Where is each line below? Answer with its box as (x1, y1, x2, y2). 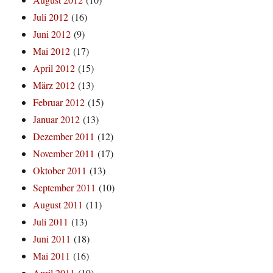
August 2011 (33, 198, 83, 211)
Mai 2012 (33, 44, 71, 58)
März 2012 (33, 79, 76, 92)
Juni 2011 (33, 232, 71, 246)
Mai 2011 (33, 249, 71, 263)
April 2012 (33, 62, 76, 75)
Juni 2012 (33, 27, 71, 41)
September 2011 (33, 181, 96, 194)
